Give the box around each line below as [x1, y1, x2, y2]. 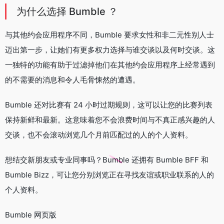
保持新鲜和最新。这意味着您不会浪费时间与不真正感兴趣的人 [5, 114, 215, 124]
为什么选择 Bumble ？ [16, 5, 118, 17]
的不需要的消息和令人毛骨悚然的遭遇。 [5, 74, 140, 84]
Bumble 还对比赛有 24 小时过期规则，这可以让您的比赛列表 [5, 99, 212, 109]
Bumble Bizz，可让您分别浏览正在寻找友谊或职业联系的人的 [5, 169, 214, 179]
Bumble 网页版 [5, 209, 56, 219]
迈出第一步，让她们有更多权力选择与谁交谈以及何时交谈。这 [5, 44, 215, 54]
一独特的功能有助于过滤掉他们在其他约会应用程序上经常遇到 [5, 59, 215, 69]
